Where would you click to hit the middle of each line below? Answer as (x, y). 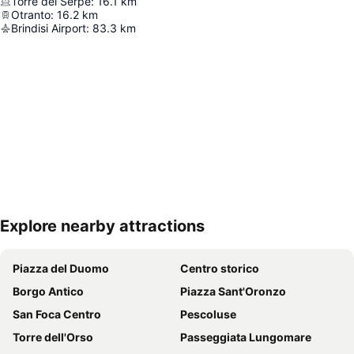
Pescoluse (208, 314)
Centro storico (220, 268)
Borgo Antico (48, 291)
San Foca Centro (57, 314)
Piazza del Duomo (61, 268)
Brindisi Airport (49, 28)
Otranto (31, 15)
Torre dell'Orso (53, 337)
